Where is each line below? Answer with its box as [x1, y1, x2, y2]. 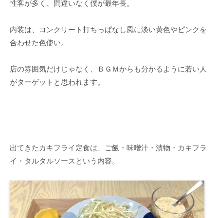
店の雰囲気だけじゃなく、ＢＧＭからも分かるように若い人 [10, 65, 207, 73]
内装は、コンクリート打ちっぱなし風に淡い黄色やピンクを [10, 25, 207, 34]
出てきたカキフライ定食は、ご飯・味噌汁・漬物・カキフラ [10, 144, 207, 152]
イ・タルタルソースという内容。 [10, 157, 119, 165]
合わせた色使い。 [10, 38, 68, 47]
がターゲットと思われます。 [10, 78, 105, 87]
